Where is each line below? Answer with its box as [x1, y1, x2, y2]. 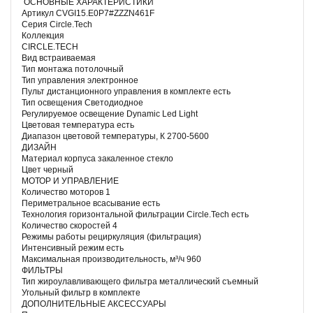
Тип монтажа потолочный [22, 64, 124, 74]
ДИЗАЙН [22, 142, 57, 152]
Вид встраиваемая [22, 52, 96, 63]
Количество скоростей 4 [22, 220, 117, 231]
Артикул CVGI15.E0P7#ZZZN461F [22, 8, 154, 18]
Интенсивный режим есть [22, 242, 124, 253]
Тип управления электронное [22, 75, 138, 85]
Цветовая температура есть [22, 119, 134, 130]
